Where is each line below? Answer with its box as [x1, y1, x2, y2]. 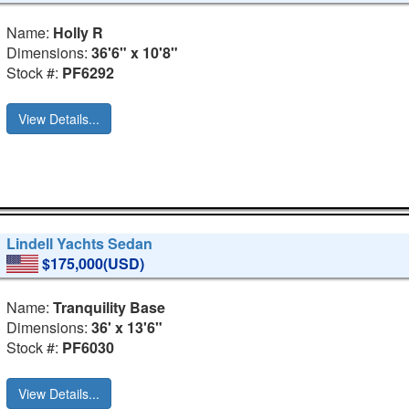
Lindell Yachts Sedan [6, 233, 153, 255]
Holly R [53, 21, 104, 43]
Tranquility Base [53, 296, 166, 318]
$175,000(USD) [42, 253, 145, 275]
